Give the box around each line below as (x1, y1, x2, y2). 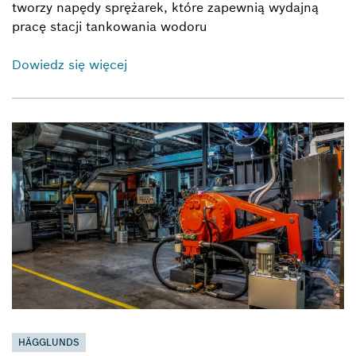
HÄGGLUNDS (18, 336, 79, 349)
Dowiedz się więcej (12, 56, 127, 72)
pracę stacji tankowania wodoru (12, 18, 207, 34)
